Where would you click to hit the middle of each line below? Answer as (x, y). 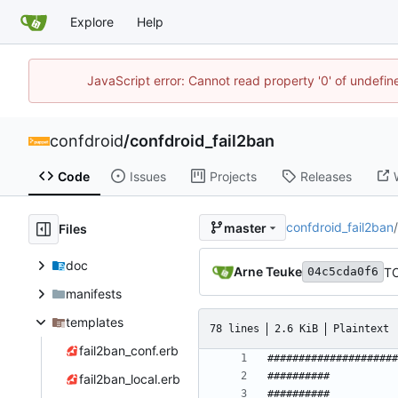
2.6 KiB (296, 328)
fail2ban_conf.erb (128, 351)
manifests (93, 294)
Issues (147, 176)
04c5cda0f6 (343, 272)
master (245, 227)
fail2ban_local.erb (129, 379)
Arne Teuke (268, 272)
